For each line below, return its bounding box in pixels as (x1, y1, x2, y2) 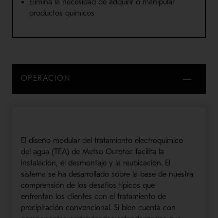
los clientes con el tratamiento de (53, 192, 166, 201)
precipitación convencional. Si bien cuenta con (20, 203, 176, 212)
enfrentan (20, 192, 53, 201)
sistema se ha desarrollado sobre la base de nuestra (20, 169, 193, 179)
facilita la (132, 147, 164, 156)
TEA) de (54, 147, 82, 156)
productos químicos (29, 9, 94, 18)
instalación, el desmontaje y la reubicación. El (20, 158, 170, 167)
